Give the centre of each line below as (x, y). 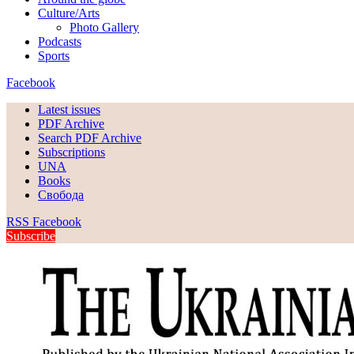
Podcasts (60, 41)
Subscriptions (72, 152)
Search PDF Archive (90, 138)
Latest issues (69, 109)
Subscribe (31, 236)
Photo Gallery (104, 27)
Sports (54, 56)
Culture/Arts (69, 13)
